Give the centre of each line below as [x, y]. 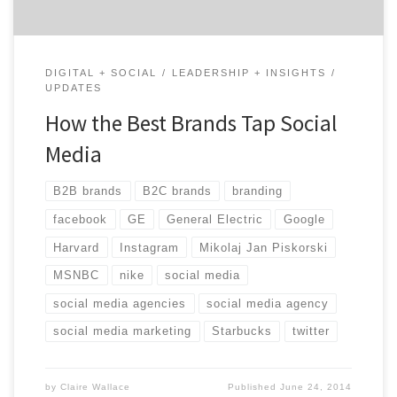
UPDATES [73, 88]
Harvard [77, 247]
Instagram [150, 247]
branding [257, 191]
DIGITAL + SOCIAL [101, 72]
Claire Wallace [95, 387]
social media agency [268, 303]
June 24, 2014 [316, 387]
